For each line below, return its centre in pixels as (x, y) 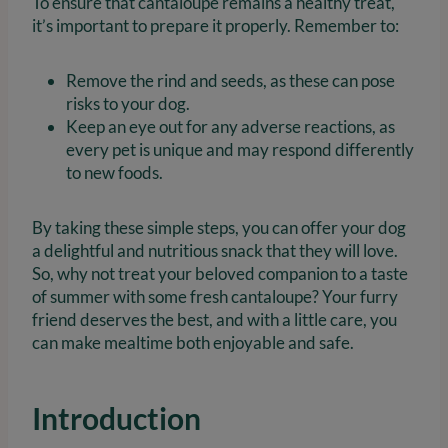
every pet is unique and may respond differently (240, 150)
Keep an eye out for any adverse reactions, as (230, 127)
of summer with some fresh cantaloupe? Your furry (215, 297)
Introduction (116, 418)
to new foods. (114, 173)
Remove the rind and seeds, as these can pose (230, 81)
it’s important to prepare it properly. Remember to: (215, 26)
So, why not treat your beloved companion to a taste (220, 274)
